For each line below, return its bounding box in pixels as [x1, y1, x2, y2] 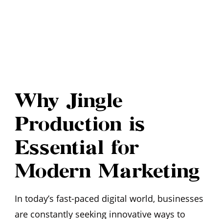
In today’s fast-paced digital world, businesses [15, 193, 203, 204]
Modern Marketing [15, 162, 200, 180]
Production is [15, 115, 145, 133]
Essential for [15, 139, 139, 156]
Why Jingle [15, 92, 123, 109]
